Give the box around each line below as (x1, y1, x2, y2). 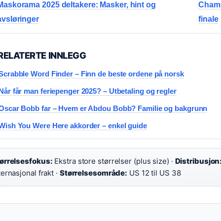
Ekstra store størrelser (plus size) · (52, 156, 175, 166)
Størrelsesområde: (59, 168, 128, 178)
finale (198, 15, 219, 24)
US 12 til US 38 (127, 168, 181, 178)
